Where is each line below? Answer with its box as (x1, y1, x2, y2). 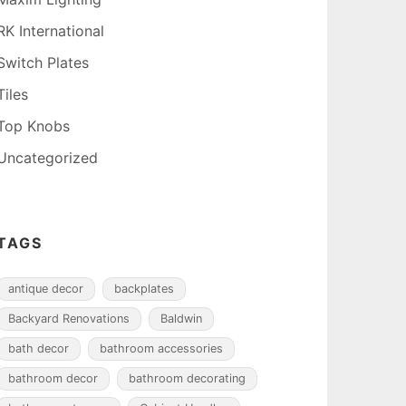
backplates (114, 282, 174, 295)
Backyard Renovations (8, 312, 130, 325)
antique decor (8, 282, 83, 295)
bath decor (8, 342, 69, 355)
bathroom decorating (129, 372, 246, 385)
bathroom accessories (100, 342, 223, 355)
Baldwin (160, 312, 202, 325)
